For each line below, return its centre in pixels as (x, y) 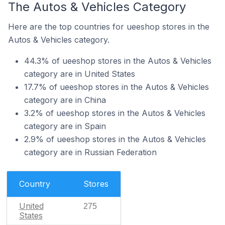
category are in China (65, 100)
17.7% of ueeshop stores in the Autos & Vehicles (117, 87)
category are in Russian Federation (90, 152)
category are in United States (80, 74)
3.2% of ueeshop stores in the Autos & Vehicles (115, 113)
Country (34, 184)
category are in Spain (65, 126)
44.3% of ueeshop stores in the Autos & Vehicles (118, 61)
